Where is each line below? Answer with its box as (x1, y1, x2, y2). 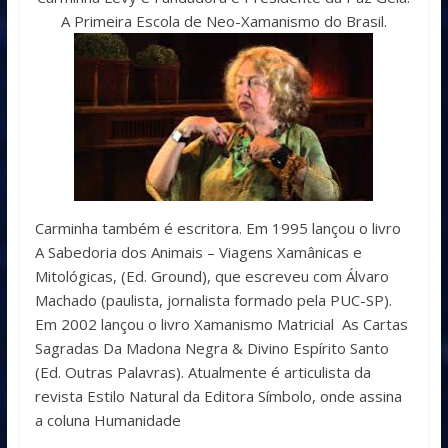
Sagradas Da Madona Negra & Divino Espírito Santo (34, 338, 389, 359)
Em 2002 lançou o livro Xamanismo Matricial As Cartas (34, 314, 408, 335)
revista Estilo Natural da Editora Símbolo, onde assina (34, 386, 402, 407)
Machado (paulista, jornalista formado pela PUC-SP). (34, 290, 392, 311)
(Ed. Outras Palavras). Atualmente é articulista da (34, 362, 371, 383)
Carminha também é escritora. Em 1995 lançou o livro (34, 218, 401, 239)
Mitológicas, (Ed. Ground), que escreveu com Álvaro (34, 266, 389, 287)
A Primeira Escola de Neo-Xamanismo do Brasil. (60, 11, 387, 32)
